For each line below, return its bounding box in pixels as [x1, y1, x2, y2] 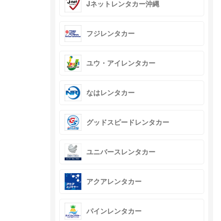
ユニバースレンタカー [86, 147, 155, 157]
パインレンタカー [86, 206, 142, 216]
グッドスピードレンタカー [86, 117, 169, 127]
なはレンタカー [86, 87, 135, 98]
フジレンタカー [86, 28, 135, 38]
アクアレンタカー [86, 176, 142, 186]
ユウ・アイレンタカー [86, 58, 155, 68]
